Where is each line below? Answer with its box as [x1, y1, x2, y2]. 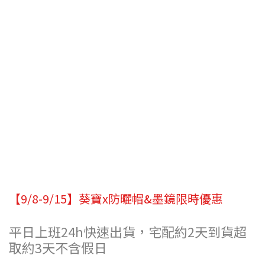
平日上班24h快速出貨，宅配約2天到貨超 [9, 222, 247, 241]
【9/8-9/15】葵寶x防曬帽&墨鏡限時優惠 [9, 190, 223, 208]
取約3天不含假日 [9, 238, 107, 257]
